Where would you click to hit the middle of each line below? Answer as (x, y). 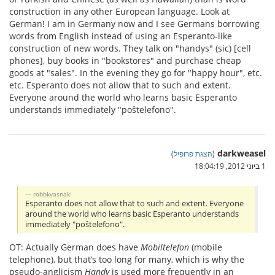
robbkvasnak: (53, 194)
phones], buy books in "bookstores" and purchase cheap (125, 61)
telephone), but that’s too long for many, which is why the (127, 259)
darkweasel (242, 153)
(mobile (206, 247)
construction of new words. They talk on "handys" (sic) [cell (130, 48)
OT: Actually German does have (75, 247)
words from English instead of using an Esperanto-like (121, 36)
